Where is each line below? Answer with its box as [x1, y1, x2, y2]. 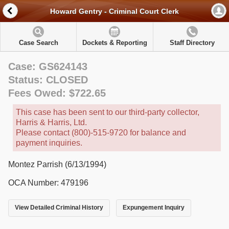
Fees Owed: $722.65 [8, 87, 106, 99]
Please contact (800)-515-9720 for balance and [16, 128, 186, 137]
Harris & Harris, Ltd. [16, 118, 87, 127]
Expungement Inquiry [122, 204, 185, 212]
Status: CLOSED [8, 74, 88, 85]
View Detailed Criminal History [15, 204, 103, 212]
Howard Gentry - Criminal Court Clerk [50, 7, 179, 16]
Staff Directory [169, 39, 215, 47]
